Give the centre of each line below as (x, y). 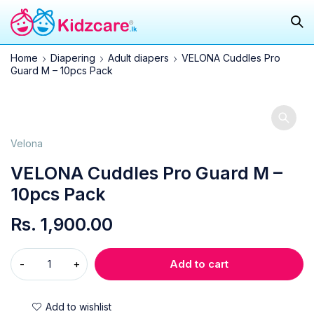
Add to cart (199, 264)
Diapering (73, 57)
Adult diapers (138, 57)
